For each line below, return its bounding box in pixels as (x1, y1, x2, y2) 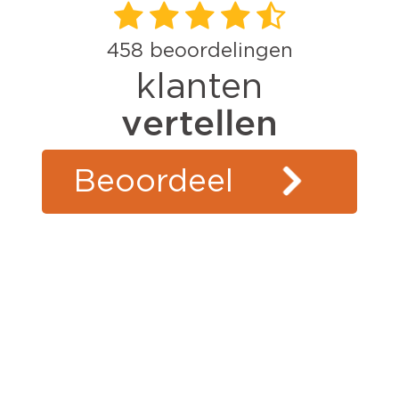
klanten (136, 69, 263, 106)
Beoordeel (74, 166, 234, 198)
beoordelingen (142, 41, 293, 61)
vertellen (121, 103, 278, 142)
